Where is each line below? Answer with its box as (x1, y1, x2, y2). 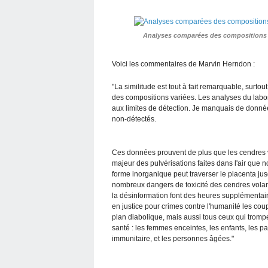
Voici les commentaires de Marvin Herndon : (112, 59, 255, 68)
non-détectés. (112, 114, 156, 123)
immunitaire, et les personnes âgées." (112, 234, 234, 243)
